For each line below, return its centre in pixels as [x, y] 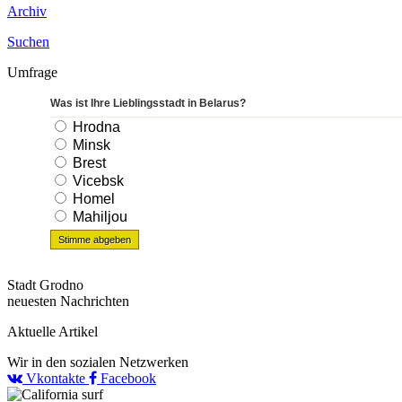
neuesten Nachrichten [68, 301]
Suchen [28, 41]
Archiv [27, 11]
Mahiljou [98, 216]
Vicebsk [96, 180]
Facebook [127, 378]
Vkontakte [56, 378]
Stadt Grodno [45, 284]
